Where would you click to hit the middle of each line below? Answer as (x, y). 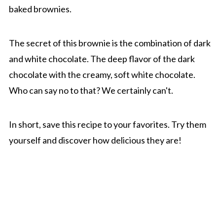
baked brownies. (40, 9)
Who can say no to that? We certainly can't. (91, 90)
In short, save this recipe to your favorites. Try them (107, 124)
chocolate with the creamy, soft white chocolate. (102, 74)
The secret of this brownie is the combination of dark (110, 43)
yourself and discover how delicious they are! (95, 140)
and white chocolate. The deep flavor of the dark (102, 58)
